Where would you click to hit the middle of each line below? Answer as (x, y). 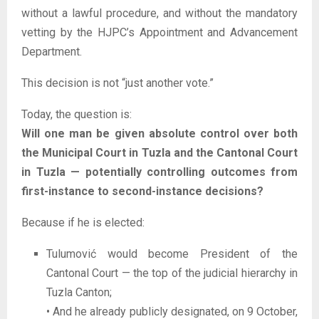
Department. (52, 51)
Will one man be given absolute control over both (159, 133)
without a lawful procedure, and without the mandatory (159, 13)
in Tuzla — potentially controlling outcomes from (159, 172)
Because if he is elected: (83, 222)
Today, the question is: (77, 114)
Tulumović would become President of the (172, 253)
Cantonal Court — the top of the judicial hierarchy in (172, 273)
